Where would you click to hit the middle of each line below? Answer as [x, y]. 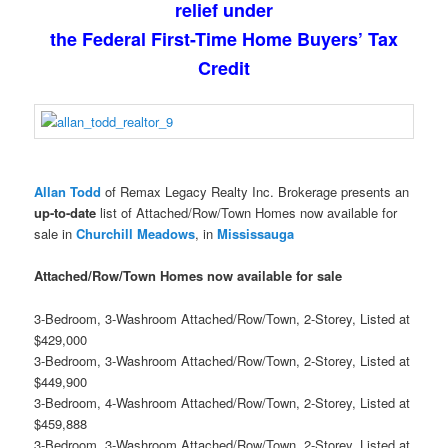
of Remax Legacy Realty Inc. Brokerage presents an [255, 192]
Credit [224, 68]
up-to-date [65, 213]
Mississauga [256, 234]
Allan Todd [68, 192]
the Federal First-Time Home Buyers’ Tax [224, 39]
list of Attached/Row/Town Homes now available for [247, 213]
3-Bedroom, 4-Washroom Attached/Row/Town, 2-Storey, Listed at [222, 402]
